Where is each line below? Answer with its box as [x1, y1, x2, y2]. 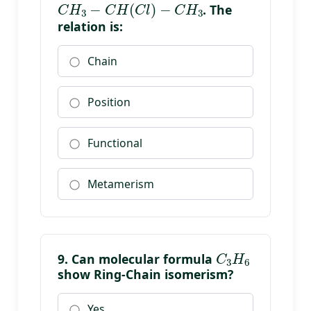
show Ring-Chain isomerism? [58, 266, 233, 283]
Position [87, 94, 131, 110]
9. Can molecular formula [58, 250, 216, 267]
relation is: [58, 18, 123, 35]
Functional [87, 135, 142, 151]
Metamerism [87, 176, 154, 192]
